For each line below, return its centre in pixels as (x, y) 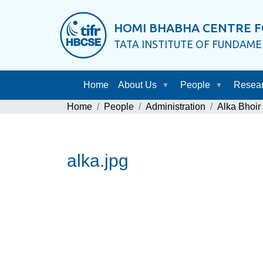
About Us (137, 85)
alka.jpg (98, 161)
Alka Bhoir (239, 107)
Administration (176, 107)
